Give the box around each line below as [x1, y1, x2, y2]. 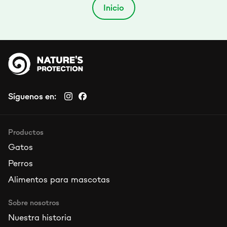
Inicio [103, 2, 124, 13]
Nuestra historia [8, 212, 71, 223]
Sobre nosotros [8, 198, 59, 207]
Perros [8, 158, 33, 169]
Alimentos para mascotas [8, 174, 110, 185]
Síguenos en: [8, 91, 56, 102]
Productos [8, 127, 44, 137]
